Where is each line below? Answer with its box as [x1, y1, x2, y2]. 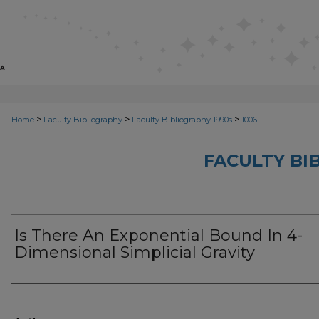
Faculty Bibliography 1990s [132, 115, 232, 125]
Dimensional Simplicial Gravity [14, 243, 255, 262]
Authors [11, 288, 70, 305]
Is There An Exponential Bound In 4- [14, 226, 303, 245]
